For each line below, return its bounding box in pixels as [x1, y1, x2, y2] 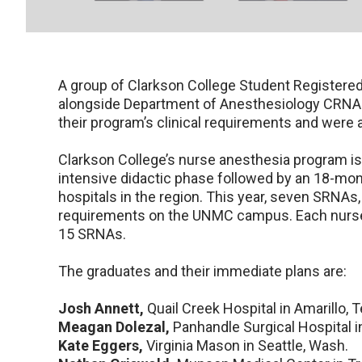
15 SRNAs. [58, 225, 126, 243]
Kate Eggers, [58, 337, 143, 355]
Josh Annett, [58, 300, 144, 318]
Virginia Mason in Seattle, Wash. [143, 337, 348, 355]
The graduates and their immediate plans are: [58, 263, 347, 280]
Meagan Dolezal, [58, 318, 170, 336]
